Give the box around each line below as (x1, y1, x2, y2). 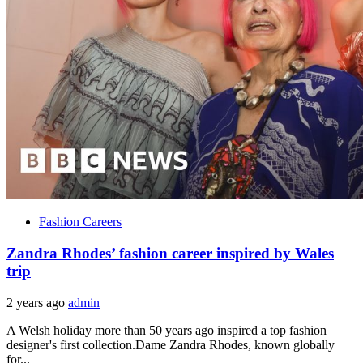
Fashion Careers (39, 215, 122, 229)
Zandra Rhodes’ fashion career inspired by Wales (6, 244, 334, 262)
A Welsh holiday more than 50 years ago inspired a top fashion (6, 322, 327, 337)
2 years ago (6, 295, 68, 310)
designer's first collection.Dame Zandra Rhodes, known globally (6, 337, 335, 352)
